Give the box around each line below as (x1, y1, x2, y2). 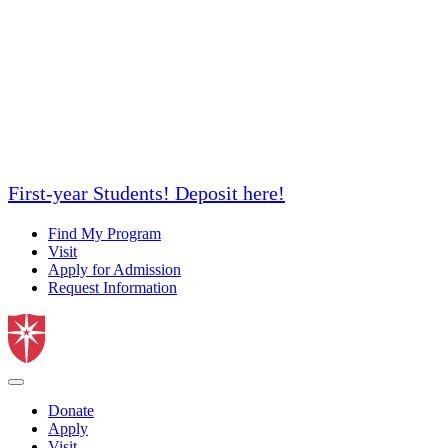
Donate (48, 402, 94, 419)
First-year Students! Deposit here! (8, 182, 285, 204)
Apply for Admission (48, 261, 181, 278)
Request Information (48, 279, 177, 296)
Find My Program (48, 225, 161, 242)
